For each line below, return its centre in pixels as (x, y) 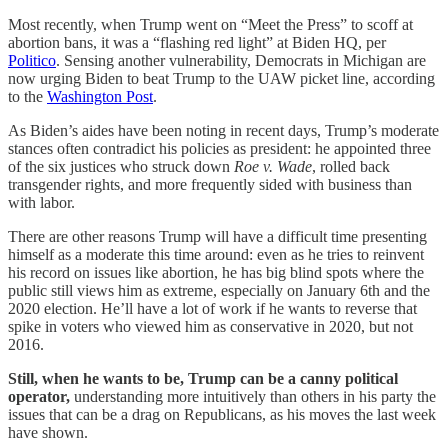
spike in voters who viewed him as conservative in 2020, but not (210, 326)
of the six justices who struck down (121, 166)
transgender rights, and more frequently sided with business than (210, 184)
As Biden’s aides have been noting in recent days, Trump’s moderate (223, 130)
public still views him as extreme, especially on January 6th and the (219, 290)
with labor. (41, 202)
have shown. (48, 432)
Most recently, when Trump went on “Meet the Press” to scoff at (210, 24)
